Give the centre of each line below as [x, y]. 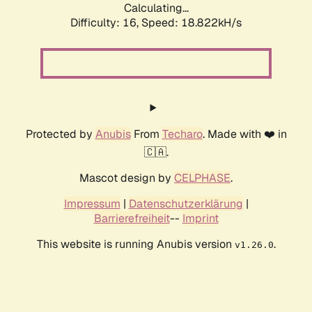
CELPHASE [202, 178]
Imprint [200, 219]
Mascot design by [127, 178]
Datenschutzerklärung [186, 204]
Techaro [182, 134]
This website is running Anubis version [135, 244]
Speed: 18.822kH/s [192, 23]
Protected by [60, 134]
